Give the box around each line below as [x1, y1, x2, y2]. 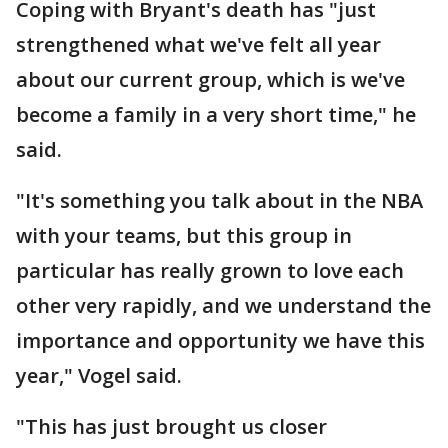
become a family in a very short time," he [16, 101, 416, 128]
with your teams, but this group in [16, 222, 352, 249]
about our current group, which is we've [16, 66, 405, 93]
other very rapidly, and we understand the [16, 292, 431, 319]
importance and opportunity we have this [16, 327, 425, 354]
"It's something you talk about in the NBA [16, 187, 423, 214]
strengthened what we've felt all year [16, 31, 381, 58]
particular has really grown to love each [16, 257, 404, 284]
